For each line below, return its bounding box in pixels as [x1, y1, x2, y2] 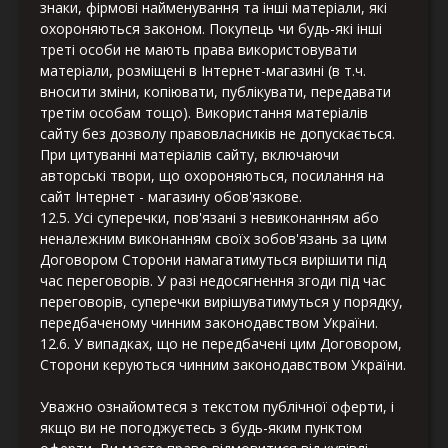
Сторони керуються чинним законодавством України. [40, 355, 406, 375]
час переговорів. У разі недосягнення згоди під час [40, 271, 386, 291]
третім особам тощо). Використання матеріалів [40, 103, 368, 123]
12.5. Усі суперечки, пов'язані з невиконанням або [40, 208, 379, 228]
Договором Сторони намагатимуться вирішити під [40, 250, 386, 270]
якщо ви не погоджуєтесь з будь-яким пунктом [40, 418, 362, 438]
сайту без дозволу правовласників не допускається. [40, 124, 395, 144]
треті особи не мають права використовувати [40, 40, 357, 60]
